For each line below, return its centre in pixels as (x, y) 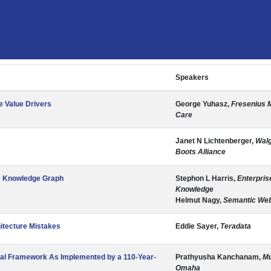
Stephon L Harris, (206, 178)
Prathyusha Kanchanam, (219, 257)
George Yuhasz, (203, 104)
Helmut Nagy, (199, 200)
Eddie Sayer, (198, 226)
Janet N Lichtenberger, (215, 141)
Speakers (192, 77)
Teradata (236, 226)
